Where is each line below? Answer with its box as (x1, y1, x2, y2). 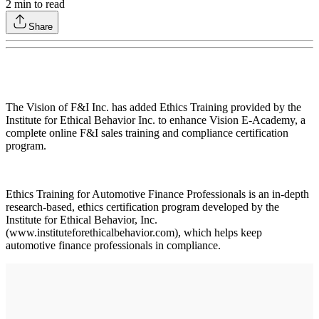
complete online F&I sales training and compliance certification (6, 126, 288, 139)
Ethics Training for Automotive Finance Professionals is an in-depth (6, 187, 309, 200)
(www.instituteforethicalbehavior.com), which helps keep (6, 226, 262, 239)
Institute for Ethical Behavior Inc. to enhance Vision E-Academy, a (6, 113, 305, 126)
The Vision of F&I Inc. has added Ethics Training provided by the (6, 100, 301, 113)
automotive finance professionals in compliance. (6, 239, 221, 251)
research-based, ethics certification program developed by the (6, 200, 279, 213)
